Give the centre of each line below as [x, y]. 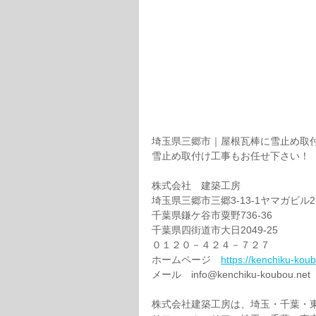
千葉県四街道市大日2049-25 [215, 230]
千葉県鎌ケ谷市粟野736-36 [212, 215]
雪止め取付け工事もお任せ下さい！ [231, 156]
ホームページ [186, 259]
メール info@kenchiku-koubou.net [232, 274]
